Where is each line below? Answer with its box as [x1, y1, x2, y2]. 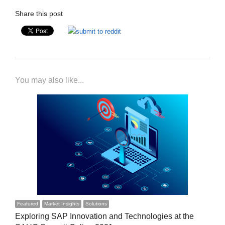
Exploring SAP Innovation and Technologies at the [15, 212, 194, 220]
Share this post [15, 10, 63, 18]
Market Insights [44, 201, 79, 206]
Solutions [85, 201, 107, 206]
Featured [17, 201, 38, 206]
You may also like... [15, 76, 84, 84]
